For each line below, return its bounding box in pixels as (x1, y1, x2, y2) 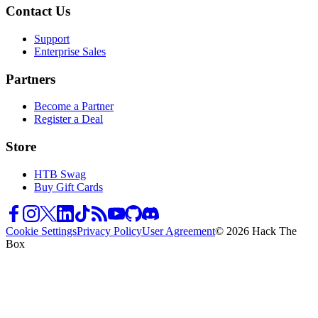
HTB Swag (34, 168, 86, 180)
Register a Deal (34, 113, 103, 126)
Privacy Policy (77, 224, 142, 237)
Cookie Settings (6, 224, 77, 237)
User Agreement (142, 224, 215, 237)
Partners (6, 71, 55, 87)
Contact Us (6, 4, 70, 19)
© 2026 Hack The (215, 224, 297, 237)
